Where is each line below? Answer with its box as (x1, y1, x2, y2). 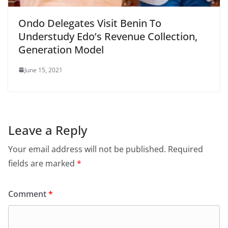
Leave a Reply (8, 121, 87, 138)
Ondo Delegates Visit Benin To (18, 16, 161, 30)
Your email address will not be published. (8, 143, 166, 155)
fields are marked (8, 157, 77, 169)
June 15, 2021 (24, 65, 63, 74)
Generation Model (18, 42, 104, 56)
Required (168, 143, 203, 155)
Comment (8, 188, 48, 199)
